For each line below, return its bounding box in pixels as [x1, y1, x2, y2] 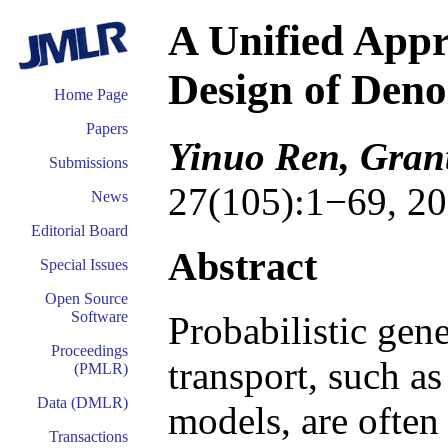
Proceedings [51, 342, 128, 359]
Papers [86, 120, 128, 137]
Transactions [49, 428, 128, 445]
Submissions [49, 154, 128, 171]
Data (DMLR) [37, 394, 128, 411]
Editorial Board [31, 222, 128, 239]
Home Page [54, 86, 128, 103]
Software [71, 308, 128, 325]
